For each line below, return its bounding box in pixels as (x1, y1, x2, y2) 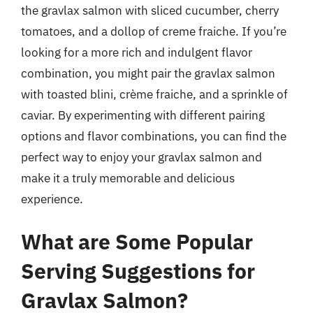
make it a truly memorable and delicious (21, 170, 235, 186)
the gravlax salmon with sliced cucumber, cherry (21, 2, 279, 18)
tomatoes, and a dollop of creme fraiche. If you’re (21, 23, 286, 39)
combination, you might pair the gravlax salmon (21, 65, 275, 81)
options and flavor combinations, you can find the (21, 128, 286, 144)
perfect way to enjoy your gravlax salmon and (21, 149, 262, 165)
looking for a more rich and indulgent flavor (21, 44, 252, 60)
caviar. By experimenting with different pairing (21, 107, 265, 123)
